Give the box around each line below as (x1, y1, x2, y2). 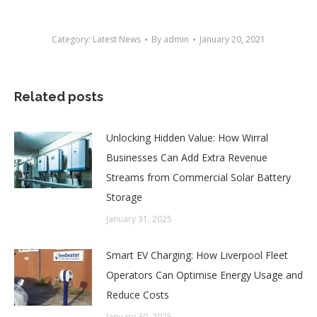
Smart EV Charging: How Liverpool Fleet (106, 248, 288, 262)
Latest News (93, 33, 141, 45)
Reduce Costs (106, 287, 169, 301)
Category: (52, 33, 93, 45)
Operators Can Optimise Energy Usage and (106, 267, 303, 282)
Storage (106, 190, 142, 204)
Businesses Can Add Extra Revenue (106, 150, 267, 164)
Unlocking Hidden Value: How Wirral (106, 130, 268, 144)
